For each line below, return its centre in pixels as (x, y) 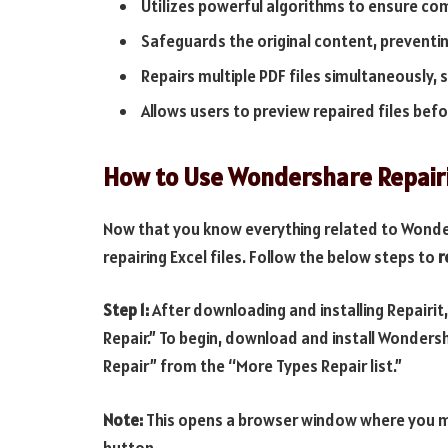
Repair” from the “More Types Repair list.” (252, 366)
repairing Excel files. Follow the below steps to (270, 256)
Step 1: (126, 310)
